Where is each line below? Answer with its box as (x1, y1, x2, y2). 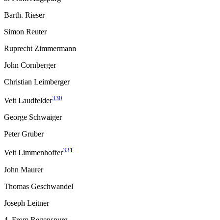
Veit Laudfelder (4, 96, 52, 105)
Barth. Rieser (4, 10, 45, 19)
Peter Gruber (4, 130, 44, 138)
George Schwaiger (4, 113, 62, 122)
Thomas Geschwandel (4, 182, 73, 191)
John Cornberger (4, 60, 56, 69)
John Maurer (4, 165, 43, 174)
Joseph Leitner (4, 198, 49, 207)
